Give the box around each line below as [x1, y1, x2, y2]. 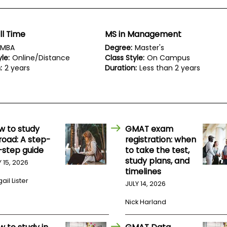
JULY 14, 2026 [125, 179, 166, 188]
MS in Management [105, 28, 182, 41]
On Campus [147, 53, 191, 63]
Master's [135, 43, 165, 53]
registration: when [125, 134, 197, 146]
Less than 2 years [139, 63, 201, 73]
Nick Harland [125, 198, 167, 207]
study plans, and [125, 155, 190, 167]
